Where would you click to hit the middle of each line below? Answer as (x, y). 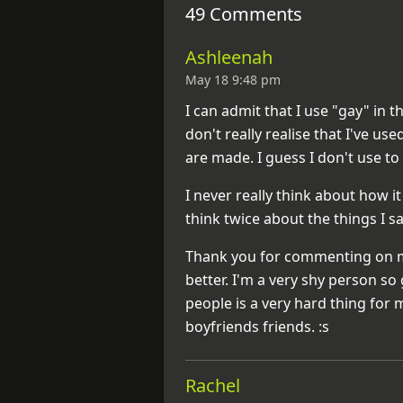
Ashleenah (229, 57)
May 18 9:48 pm (233, 79)
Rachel (213, 385)
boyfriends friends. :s (257, 326)
